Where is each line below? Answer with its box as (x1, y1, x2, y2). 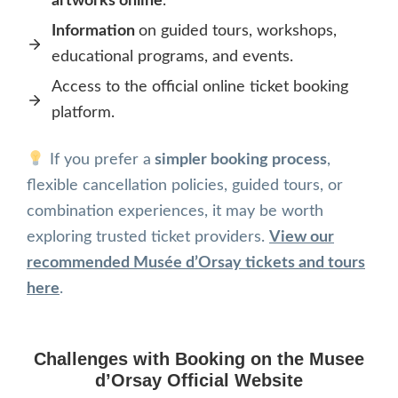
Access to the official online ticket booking (52, 79, 348, 95)
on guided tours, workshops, (139, 23, 337, 39)
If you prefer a (44, 152, 151, 168)
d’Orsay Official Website (95, 370, 303, 390)
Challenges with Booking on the (34, 349, 309, 369)
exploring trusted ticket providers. (27, 229, 269, 245)
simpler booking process (150, 152, 327, 168)
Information (52, 23, 139, 39)
